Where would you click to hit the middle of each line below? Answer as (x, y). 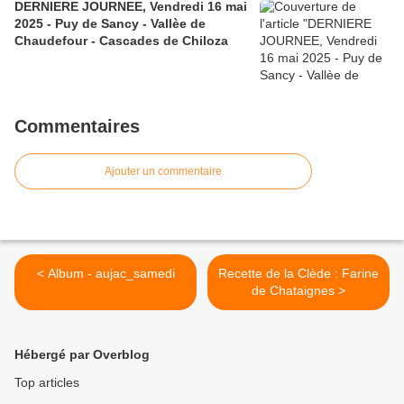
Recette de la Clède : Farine (298, 274)
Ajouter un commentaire (163, 172)
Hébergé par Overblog (82, 355)
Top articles (47, 383)
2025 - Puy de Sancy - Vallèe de (110, 24)
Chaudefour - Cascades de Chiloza (121, 41)
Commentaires (77, 127)
